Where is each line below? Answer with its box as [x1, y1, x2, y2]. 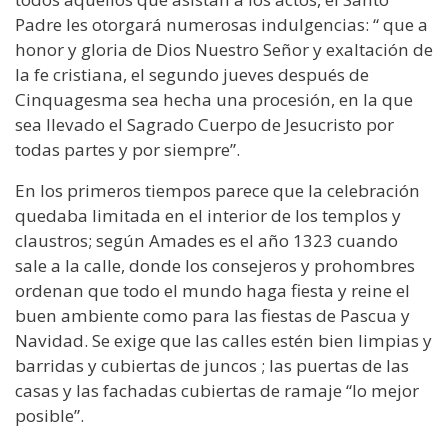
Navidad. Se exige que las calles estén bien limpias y [15, 328, 432, 352]
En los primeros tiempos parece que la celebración [15, 178, 420, 202]
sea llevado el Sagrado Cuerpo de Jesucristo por [15, 112, 394, 136]
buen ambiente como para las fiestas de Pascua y [15, 303, 410, 327]
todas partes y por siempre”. [15, 137, 240, 161]
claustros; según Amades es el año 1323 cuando [15, 228, 398, 252]
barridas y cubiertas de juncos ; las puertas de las [15, 353, 409, 377]
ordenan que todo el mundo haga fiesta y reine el [15, 278, 410, 302]
